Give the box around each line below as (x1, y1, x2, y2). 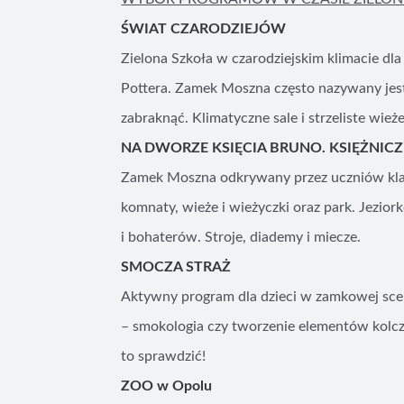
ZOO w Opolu (121, 379, 213, 393)
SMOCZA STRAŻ (121, 260, 232, 274)
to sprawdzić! (121, 349, 207, 363)
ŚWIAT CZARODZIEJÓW (121, 22, 287, 36)
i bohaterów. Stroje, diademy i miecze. (121, 230, 362, 244)
